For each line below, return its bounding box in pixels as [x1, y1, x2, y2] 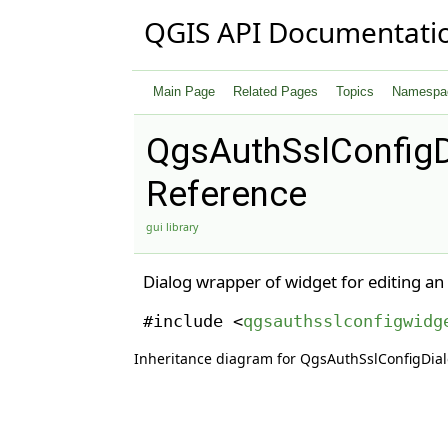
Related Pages [233, 84, 319, 99]
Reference [146, 174, 308, 215]
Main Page [153, 84, 216, 99]
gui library [146, 220, 199, 234]
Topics [336, 84, 375, 99]
